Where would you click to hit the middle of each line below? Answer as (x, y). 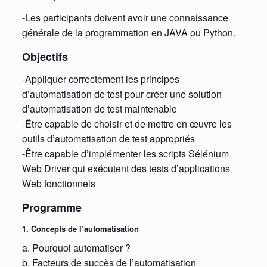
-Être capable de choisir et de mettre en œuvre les (127, 124)
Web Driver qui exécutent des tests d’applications (126, 169)
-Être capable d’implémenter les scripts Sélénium (125, 154)
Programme (52, 208)
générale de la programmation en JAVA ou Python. (128, 32)
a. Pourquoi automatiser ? (76, 247)
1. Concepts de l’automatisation (80, 228)
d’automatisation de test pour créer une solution (122, 94)
